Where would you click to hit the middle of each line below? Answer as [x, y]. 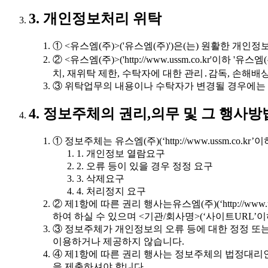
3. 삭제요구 [100, 179]
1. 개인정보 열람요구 [121, 154]
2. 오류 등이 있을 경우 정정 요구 [145, 166]
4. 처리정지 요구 [111, 191]
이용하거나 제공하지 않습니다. [118, 242]
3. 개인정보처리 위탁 [95, 18]
